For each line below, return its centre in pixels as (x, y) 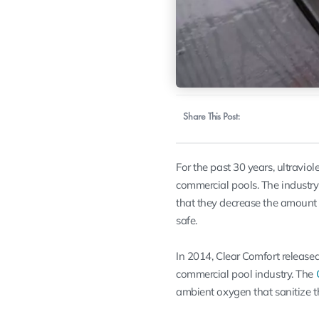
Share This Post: (211, 116)
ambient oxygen (214, 291)
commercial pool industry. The (246, 273)
